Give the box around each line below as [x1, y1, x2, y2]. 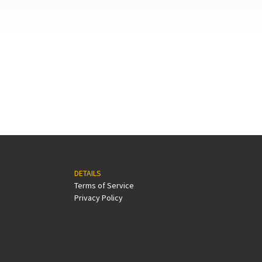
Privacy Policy [74, 192, 123, 204]
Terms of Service [74, 180, 134, 191]
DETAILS [74, 168, 101, 179]
